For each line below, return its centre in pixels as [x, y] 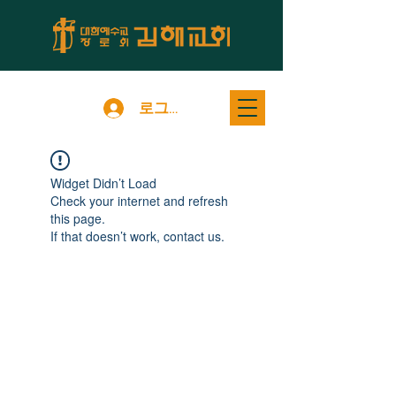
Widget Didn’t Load [103, 183]
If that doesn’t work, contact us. [137, 236]
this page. [78, 218]
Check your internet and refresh [139, 201]
